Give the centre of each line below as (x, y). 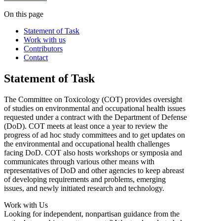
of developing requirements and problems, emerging (85, 179)
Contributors (43, 49)
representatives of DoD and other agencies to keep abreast (94, 170)
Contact (36, 58)
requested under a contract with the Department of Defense (95, 117)
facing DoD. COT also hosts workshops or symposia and (93, 152)
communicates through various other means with (79, 161)
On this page (24, 14)
